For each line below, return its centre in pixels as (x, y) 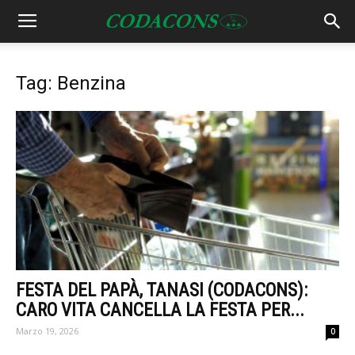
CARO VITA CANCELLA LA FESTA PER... (160, 311)
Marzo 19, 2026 (47, 331)
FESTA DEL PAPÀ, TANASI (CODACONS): (162, 291)
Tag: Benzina (71, 83)
